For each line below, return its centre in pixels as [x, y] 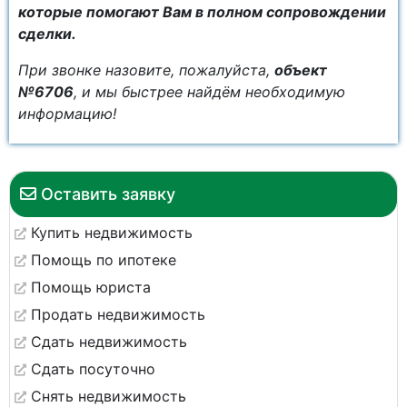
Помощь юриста [91, 287]
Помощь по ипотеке [104, 260]
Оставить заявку [108, 194]
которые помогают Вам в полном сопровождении [202, 12]
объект [301, 70]
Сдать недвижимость [109, 342]
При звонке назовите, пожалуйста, [146, 70]
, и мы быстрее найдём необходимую [209, 92]
